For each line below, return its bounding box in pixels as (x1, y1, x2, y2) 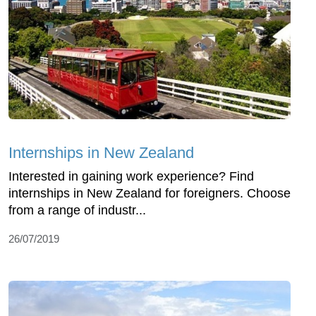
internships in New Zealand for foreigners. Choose (8, 186, 291, 201)
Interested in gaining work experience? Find (8, 169, 254, 184)
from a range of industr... (8, 203, 146, 218)
